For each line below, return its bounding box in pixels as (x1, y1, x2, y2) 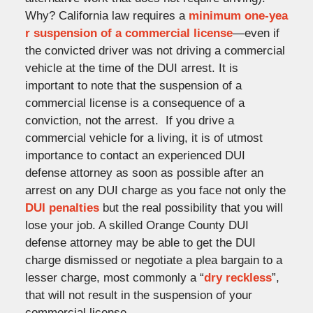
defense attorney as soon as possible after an (24, 166, 263, 180)
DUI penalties (24, 201, 99, 214)
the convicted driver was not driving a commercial (24, 43, 285, 57)
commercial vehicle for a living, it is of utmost (24, 131, 263, 145)
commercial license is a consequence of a (24, 96, 245, 110)
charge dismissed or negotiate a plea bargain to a (24, 253, 282, 267)
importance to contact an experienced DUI (24, 148, 245, 162)
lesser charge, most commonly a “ (24, 270, 204, 284)
